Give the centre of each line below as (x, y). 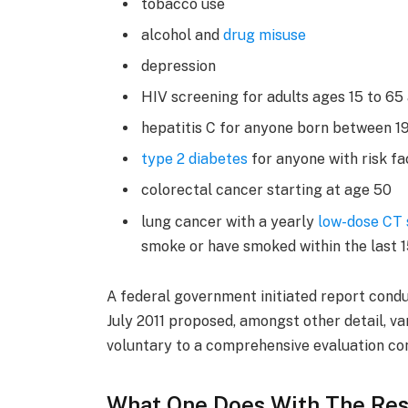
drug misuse (265, 36)
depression (179, 66)
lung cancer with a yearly (230, 221)
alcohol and (183, 36)
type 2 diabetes (195, 159)
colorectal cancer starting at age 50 (267, 190)
